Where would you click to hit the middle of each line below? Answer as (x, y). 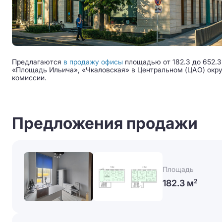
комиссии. (29, 78)
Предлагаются (38, 62)
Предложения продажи (105, 123)
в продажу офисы (93, 62)
